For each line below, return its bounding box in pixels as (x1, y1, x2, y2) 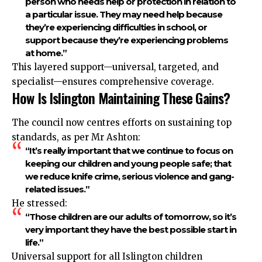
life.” (25, 236, 43, 248)
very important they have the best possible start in (25, 223, 236, 235)
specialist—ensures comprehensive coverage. (12, 76, 214, 88)
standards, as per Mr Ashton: (12, 131, 140, 143)
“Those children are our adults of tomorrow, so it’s (25, 211, 236, 222)
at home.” (25, 47, 67, 59)
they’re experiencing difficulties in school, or (25, 22, 207, 33)
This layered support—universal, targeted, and (12, 61, 219, 73)
